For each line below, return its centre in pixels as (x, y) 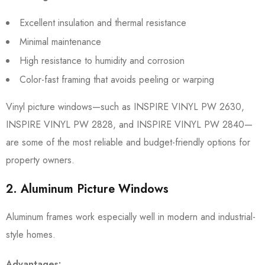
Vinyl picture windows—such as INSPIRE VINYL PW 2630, (125, 107)
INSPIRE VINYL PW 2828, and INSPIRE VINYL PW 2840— (129, 125)
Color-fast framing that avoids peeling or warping (117, 80)
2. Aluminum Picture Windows (87, 189)
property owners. (40, 160)
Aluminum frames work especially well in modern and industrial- (131, 217)
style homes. (31, 235)
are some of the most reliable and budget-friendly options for (128, 142)
